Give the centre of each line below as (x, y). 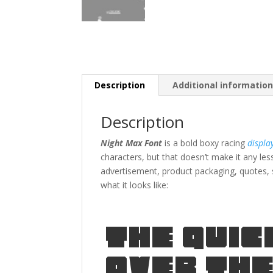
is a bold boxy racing (206, 143)
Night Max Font (133, 143)
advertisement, (132, 171)
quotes (253, 171)
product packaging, (201, 171)
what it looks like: (135, 185)
